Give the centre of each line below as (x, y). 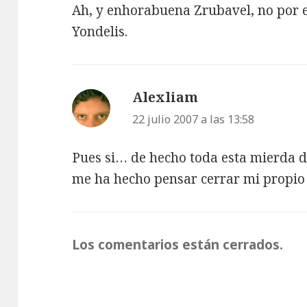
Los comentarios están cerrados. (178, 245)
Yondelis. (100, 31)
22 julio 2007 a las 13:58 (194, 119)
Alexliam (165, 97)
